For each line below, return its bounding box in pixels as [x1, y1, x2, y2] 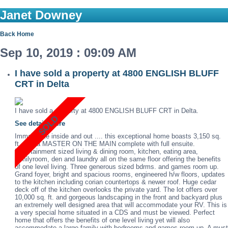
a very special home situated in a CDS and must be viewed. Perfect [15, 209, 215, 217]
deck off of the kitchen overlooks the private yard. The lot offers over [15, 186, 217, 194]
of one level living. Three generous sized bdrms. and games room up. [15, 163, 219, 171]
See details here [15, 120, 65, 128]
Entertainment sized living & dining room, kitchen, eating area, [15, 148, 198, 156]
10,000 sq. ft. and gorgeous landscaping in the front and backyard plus [15, 193, 222, 202]
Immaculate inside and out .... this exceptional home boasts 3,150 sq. [15, 132, 221, 140]
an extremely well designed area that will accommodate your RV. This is [15, 201, 227, 209]
